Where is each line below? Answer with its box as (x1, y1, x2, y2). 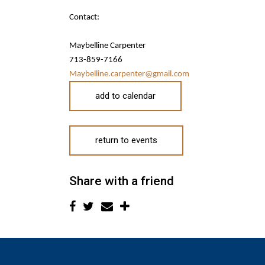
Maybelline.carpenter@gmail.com (69, 70, 189, 79)
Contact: (69, 13, 99, 22)
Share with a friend (69, 173, 174, 188)
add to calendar (95, 91, 156, 102)
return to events (95, 135, 157, 146)
